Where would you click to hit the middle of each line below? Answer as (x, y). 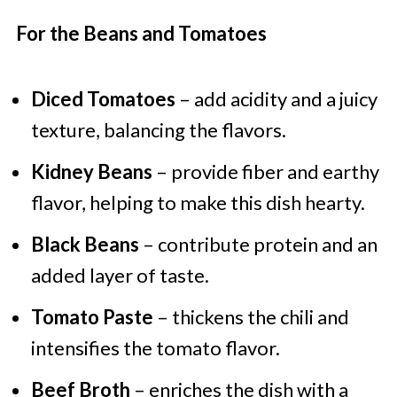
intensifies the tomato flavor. (155, 348)
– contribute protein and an (258, 245)
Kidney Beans (91, 172)
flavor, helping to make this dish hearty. (198, 203)
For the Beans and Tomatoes (141, 34)
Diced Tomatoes (103, 99)
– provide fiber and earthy (265, 172)
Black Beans (85, 245)
